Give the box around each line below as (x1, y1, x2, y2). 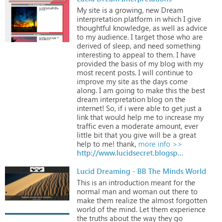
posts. (115, 67, 136, 77)
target (133, 31, 155, 42)
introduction (107, 177, 149, 187)
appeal (120, 49, 145, 59)
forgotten (174, 195, 207, 205)
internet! (77, 103, 104, 113)
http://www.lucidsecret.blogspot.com (177, 147, 183, 158)
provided (77, 58, 107, 68)
